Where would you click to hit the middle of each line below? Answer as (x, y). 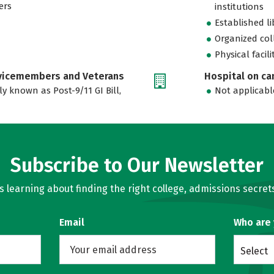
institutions (239, 7)
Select (254, 251)
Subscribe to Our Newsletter (137, 165)
